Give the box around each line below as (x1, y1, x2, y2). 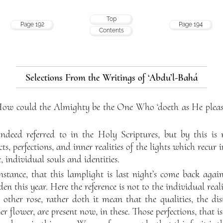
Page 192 (20, 20, 44, 28)
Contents (99, 26, 124, 34)
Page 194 (179, 20, 203, 28)
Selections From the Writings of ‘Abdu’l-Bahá (25, 71, 198, 84)
